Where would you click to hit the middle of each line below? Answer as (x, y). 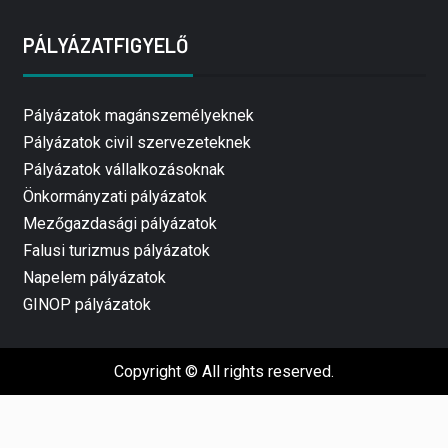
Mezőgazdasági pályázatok (119, 224)
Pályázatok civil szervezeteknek (136, 143)
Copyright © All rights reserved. (224, 372)
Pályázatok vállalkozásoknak (123, 170)
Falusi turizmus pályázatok (116, 251)
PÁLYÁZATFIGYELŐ (105, 45)
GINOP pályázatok (86, 305)
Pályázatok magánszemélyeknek (138, 116)
